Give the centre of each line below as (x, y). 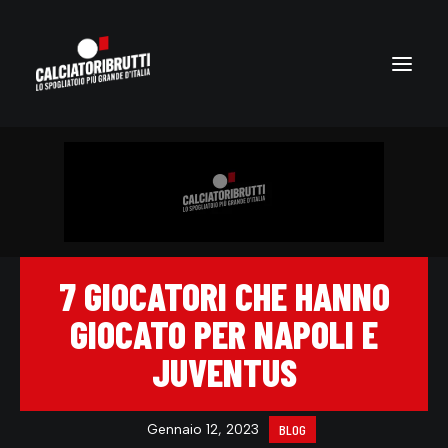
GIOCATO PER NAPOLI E (224, 334)
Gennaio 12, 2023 (203, 429)
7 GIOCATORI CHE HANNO (224, 296)
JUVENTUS (224, 372)
